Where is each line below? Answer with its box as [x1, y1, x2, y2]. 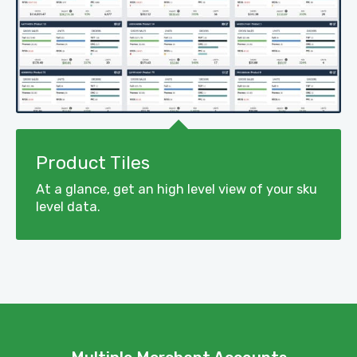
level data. [36, 198, 100, 214]
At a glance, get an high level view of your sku [36, 181, 317, 197]
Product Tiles [36, 151, 150, 174]
